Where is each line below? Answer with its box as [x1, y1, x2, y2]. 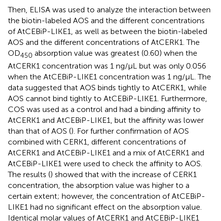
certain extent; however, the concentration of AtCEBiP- [8, 191, 205, 201]
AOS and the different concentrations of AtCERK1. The [8, 37, 200, 47]
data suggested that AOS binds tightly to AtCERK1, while [8, 82, 207, 92]
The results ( [8, 169, 50, 179]
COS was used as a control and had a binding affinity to [8, 104, 201, 114]
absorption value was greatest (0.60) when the [33, 48, 197, 58]
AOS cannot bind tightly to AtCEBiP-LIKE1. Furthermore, [8, 93, 207, 103]
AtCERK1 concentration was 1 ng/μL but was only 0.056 [8, 61, 206, 71]
